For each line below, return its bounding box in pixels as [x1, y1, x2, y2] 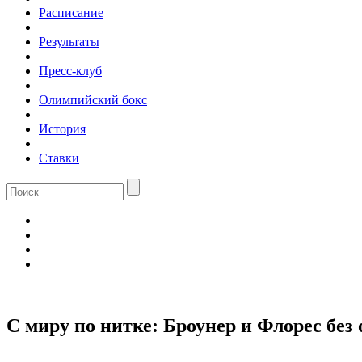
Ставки [39, 151, 79, 165]
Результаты [39, 35, 99, 48]
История [39, 122, 86, 136]
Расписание [39, 6, 103, 19]
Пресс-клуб [39, 64, 102, 78]
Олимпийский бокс [39, 93, 147, 107]
